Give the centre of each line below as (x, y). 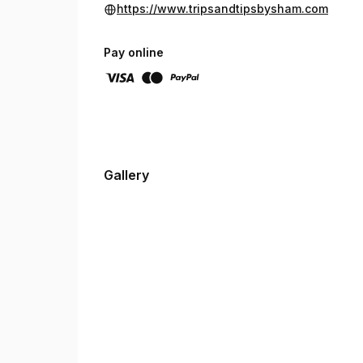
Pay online (134, 52)
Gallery (126, 175)
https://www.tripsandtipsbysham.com (222, 9)
